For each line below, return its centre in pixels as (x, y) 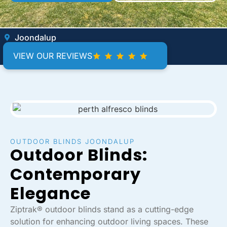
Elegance (50, 193)
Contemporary (75, 174)
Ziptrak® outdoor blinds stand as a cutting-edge (102, 209)
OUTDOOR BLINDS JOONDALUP (72, 141)
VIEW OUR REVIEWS (53, 56)
